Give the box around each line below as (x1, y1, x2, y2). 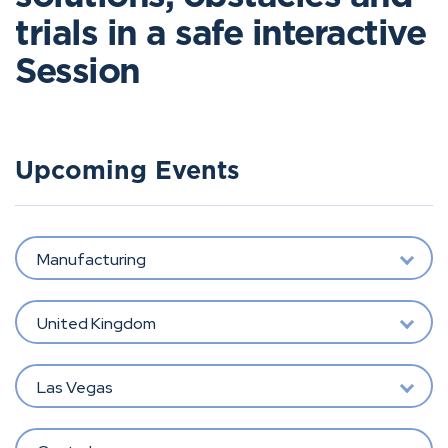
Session (15, 55, 149, 90)
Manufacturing (36, 248, 146, 270)
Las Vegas (36, 376, 113, 398)
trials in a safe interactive (15, 17, 425, 52)
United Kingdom (36, 312, 156, 334)
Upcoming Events (15, 159, 240, 184)
